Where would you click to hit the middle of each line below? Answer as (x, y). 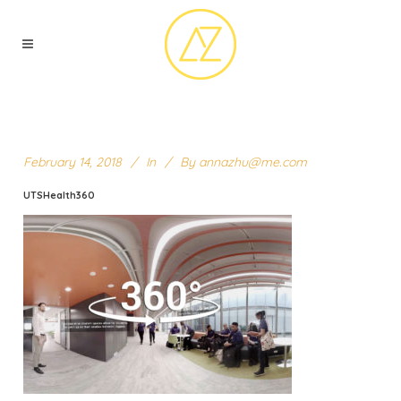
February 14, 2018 (73, 162)
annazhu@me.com (253, 162)
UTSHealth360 (59, 195)
